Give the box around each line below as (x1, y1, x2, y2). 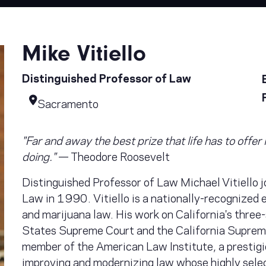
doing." (22, 147, 56, 164)
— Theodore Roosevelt (56, 147, 170, 164)
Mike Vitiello (22, 40, 147, 66)
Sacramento (37, 94, 99, 111)
